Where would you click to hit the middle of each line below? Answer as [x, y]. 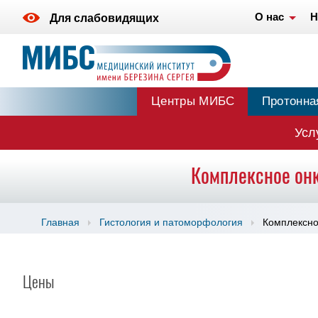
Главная [60, 222]
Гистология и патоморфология [171, 222]
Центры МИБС [193, 101]
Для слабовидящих [104, 18]
